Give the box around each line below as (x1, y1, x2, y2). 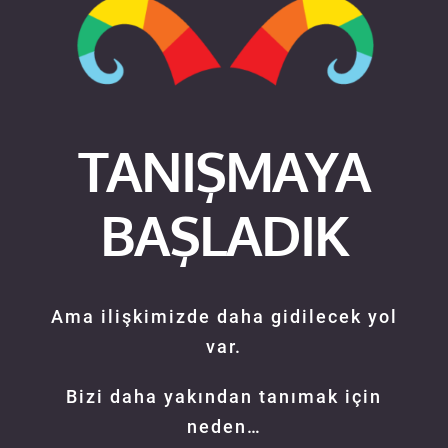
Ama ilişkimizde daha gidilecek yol (50, 306, 398, 328)
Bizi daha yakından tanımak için (66, 386, 382, 408)
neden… (186, 416, 262, 438)
